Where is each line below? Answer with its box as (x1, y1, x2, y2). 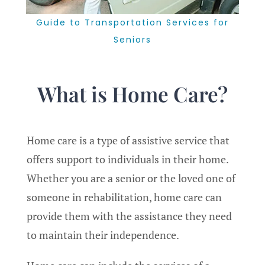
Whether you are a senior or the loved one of (27, 170, 235, 185)
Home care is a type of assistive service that (27, 132, 230, 147)
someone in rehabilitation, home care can (27, 189, 222, 204)
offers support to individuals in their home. (27, 151, 228, 166)
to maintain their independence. (27, 227, 181, 242)
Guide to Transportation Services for (36, 17, 229, 29)
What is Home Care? (37, 79, 228, 108)
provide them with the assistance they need (27, 208, 232, 223)
